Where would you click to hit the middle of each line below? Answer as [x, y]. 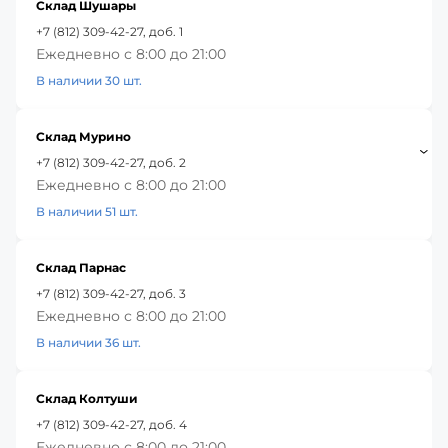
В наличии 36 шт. [88, 342]
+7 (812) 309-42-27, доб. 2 [111, 162]
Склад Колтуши [87, 398]
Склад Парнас [81, 267]
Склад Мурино [83, 136]
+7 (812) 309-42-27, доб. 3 [111, 293]
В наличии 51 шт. [87, 211]
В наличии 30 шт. [89, 80]
